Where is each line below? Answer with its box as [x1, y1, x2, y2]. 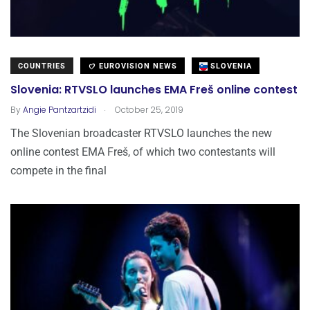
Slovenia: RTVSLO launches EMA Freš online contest [10, 81, 298, 98]
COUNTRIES [18, 61, 66, 71]
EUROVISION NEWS [96, 61, 177, 71]
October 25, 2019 [113, 103, 183, 116]
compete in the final [10, 163, 107, 177]
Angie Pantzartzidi [23, 103, 96, 116]
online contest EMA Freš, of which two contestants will [10, 145, 275, 158]
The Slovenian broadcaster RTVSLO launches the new [10, 126, 272, 140]
